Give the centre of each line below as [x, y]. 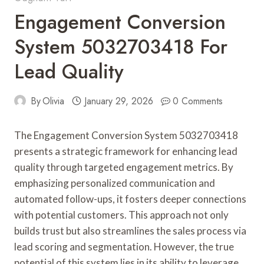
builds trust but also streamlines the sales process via [130, 230]
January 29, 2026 [118, 101]
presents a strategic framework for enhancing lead [126, 151]
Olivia [54, 101]
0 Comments [198, 101]
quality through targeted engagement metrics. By [124, 167]
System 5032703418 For [121, 47]
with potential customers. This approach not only [121, 214]
